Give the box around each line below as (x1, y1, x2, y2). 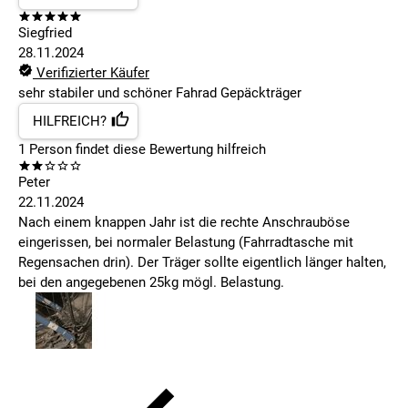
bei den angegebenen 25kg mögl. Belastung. (18, 274, 284, 291)
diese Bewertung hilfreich (109, 141, 266, 158)
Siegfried (18, 25, 72, 42)
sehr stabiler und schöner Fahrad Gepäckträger (18, 85, 301, 102)
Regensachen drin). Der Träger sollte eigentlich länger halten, (18, 254, 386, 271)
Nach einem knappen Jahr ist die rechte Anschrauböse (18, 214, 350, 231)
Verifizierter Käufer (33, 65, 149, 82)
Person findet (25, 141, 109, 158)
